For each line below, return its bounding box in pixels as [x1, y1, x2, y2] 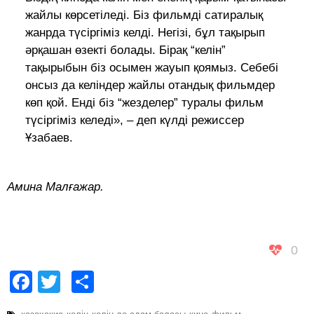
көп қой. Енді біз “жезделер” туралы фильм [25, 96, 264, 110]
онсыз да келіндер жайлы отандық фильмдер [25, 78, 275, 93]
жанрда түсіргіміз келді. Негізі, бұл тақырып [25, 26, 265, 40]
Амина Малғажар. [7, 180, 104, 194]
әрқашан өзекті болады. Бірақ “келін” [25, 43, 226, 57]
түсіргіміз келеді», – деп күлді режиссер [25, 114, 244, 128]
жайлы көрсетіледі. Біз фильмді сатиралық [25, 8, 263, 22]
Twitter [60, 269, 127, 295]
